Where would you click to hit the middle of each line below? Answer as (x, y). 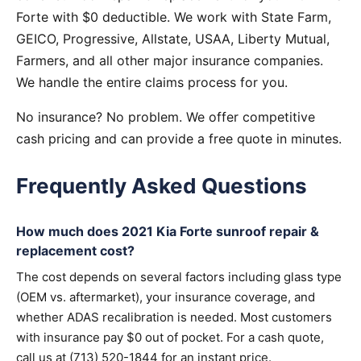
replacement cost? (75, 251)
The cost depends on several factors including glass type (179, 277)
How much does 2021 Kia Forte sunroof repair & (168, 231)
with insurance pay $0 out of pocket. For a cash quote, (170, 337)
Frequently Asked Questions (162, 186)
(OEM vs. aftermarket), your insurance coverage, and (166, 297)
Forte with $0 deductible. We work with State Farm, (174, 17)
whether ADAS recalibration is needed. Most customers (174, 317)
